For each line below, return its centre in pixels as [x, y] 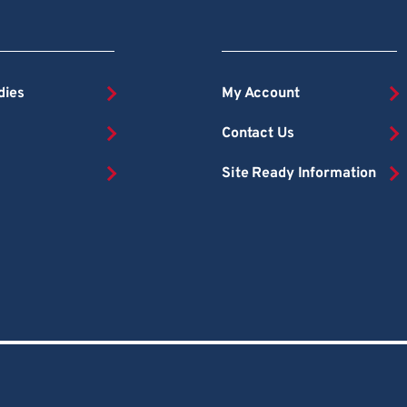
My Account [260, 93]
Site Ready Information [299, 173]
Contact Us [258, 133]
